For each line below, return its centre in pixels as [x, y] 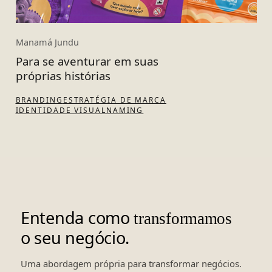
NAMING [125, 110]
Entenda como [77, 217]
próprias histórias [63, 75]
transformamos [183, 218]
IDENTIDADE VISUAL [61, 110]
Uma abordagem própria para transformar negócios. [131, 263]
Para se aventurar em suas [87, 61]
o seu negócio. [75, 237]
